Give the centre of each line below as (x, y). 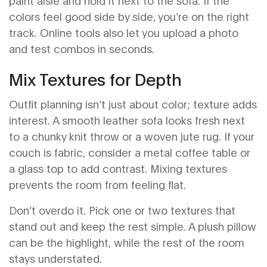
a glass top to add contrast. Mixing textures (118, 168)
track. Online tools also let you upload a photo (124, 32)
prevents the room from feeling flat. (97, 184)
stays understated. (55, 258)
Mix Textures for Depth (95, 78)
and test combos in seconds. (82, 48)
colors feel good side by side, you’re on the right (129, 16)
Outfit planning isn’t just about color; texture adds (133, 104)
